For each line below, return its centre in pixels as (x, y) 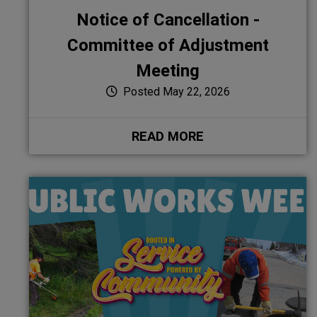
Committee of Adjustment (168, 45)
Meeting (168, 70)
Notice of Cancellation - (168, 19)
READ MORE (168, 136)
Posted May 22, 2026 (175, 91)
